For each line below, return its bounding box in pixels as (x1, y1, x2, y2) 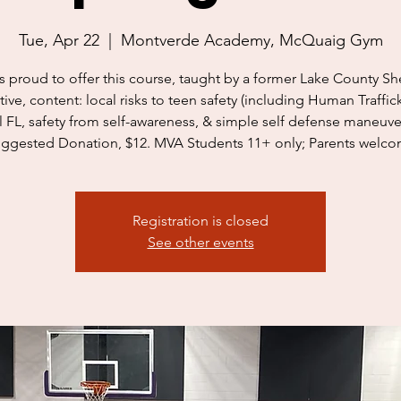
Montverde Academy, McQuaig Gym (120, 30, 383, 50)
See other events (147, 234, 254, 251)
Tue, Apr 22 (18, 30, 99, 50)
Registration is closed (132, 212, 269, 229)
